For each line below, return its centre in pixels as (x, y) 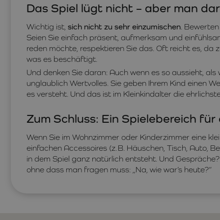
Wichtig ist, (47, 27)
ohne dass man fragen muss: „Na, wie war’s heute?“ (119, 170)
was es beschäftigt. (62, 59)
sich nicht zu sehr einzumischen (124, 27)
